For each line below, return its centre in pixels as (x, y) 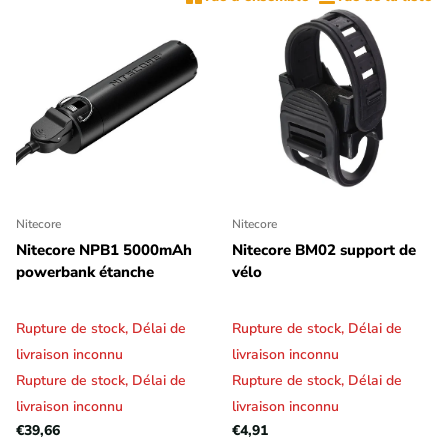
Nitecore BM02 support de (324, 250)
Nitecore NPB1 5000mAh (104, 250)
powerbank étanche (85, 272)
